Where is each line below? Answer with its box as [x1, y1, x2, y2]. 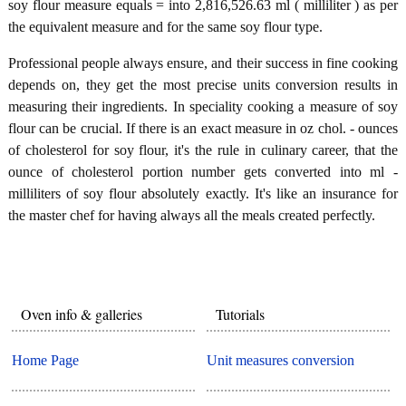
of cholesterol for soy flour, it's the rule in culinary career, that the [8, 141, 398, 158]
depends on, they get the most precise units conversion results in [8, 76, 398, 92]
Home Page [12, 353, 80, 369]
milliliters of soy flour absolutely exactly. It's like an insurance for [8, 185, 398, 201]
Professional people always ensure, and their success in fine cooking [8, 54, 398, 71]
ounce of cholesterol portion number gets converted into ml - [8, 163, 398, 179]
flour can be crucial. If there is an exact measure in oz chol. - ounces [8, 120, 398, 136]
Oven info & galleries [21, 304, 143, 324]
